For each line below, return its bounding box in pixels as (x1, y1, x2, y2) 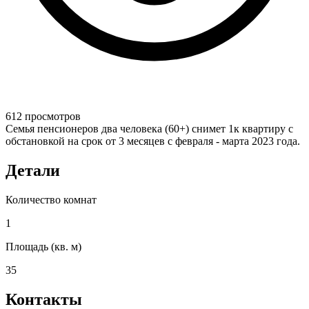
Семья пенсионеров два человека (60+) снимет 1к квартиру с (6, 123, 293, 135)
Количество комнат (6, 194, 97, 206)
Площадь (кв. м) (6, 241, 81, 253)
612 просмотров (6, 110, 81, 123)
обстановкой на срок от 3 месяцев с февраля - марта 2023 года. (6, 135, 300, 148)
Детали (6, 161, 60, 180)
